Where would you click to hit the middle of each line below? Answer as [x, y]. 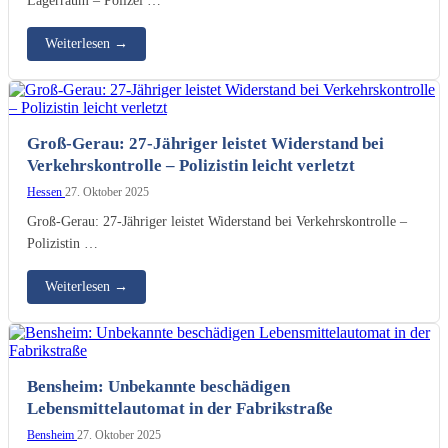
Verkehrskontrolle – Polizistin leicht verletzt [191, 165]
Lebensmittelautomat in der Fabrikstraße [180, 408]
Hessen [46, 191]
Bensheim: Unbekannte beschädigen [158, 386]
